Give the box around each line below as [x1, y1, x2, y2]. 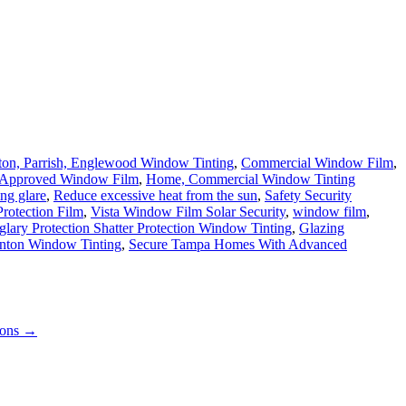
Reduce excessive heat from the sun [53, 188, 257, 204]
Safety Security [265, 188, 352, 204]
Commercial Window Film [241, 155, 393, 171]
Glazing [299, 220, 344, 237]
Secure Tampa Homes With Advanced [129, 237, 347, 253]
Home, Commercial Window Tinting [146, 171, 355, 188]
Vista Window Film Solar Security [91, 204, 285, 220]
